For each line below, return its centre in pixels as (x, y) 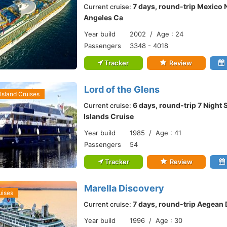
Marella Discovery (124, 188)
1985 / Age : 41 (156, 133)
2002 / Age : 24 (157, 34)
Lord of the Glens (122, 89)
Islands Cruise (109, 116)
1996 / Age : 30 (156, 220)
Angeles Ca (103, 17)
